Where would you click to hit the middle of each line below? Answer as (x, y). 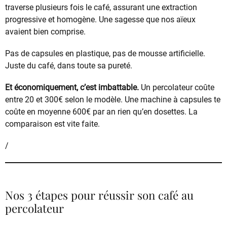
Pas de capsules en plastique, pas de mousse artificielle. (105, 53)
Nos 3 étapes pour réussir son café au (99, 195)
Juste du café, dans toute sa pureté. (69, 65)
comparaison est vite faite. (52, 124)
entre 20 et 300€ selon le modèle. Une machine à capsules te (113, 100)
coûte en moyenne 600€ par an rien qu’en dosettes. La (101, 112)
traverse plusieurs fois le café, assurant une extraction (101, 7)
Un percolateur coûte (177, 88)
